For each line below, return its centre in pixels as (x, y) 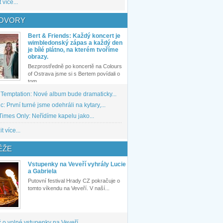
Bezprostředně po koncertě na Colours (75, 66)
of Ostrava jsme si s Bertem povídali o (74, 74)
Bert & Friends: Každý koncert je (74, 36)
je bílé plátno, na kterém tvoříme (73, 50)
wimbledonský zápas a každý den (75, 43)
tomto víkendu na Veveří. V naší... (69, 188)
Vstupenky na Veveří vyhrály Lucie (77, 164)
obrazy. (38, 57)
